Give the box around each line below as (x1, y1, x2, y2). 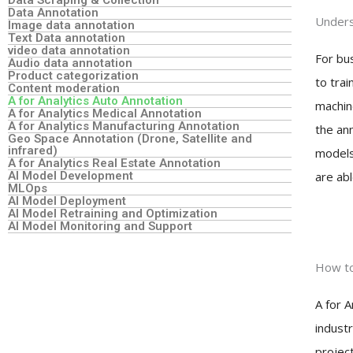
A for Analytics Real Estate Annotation (8, 155, 221, 170)
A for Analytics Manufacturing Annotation (8, 118, 240, 133)
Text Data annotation (8, 30, 125, 45)
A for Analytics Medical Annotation (8, 106, 202, 121)
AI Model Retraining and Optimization (8, 206, 221, 221)
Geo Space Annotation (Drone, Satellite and (8, 131, 252, 146)
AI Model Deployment (8, 193, 129, 208)
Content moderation (8, 80, 120, 95)
